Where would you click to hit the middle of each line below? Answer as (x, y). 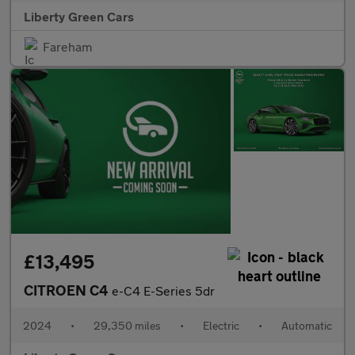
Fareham (67, 46)
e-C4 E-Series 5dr (163, 290)
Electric (221, 325)
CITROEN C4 (68, 290)
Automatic (307, 325)
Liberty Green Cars (79, 16)
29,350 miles (127, 325)
